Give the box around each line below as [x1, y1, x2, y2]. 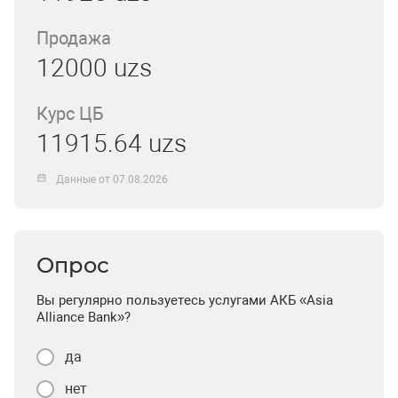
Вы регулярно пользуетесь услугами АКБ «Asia [36, 292, 333, 308]
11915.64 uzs [36, 129, 187, 158]
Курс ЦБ [36, 103, 104, 124]
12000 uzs [36, 53, 152, 83]
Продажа [36, 28, 111, 49]
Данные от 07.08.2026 [56, 172, 169, 186]
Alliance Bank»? [36, 309, 131, 325]
